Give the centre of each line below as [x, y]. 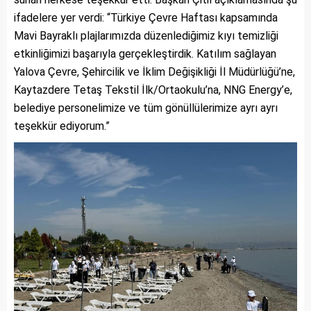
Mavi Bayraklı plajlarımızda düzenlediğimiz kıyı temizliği [146, 35]
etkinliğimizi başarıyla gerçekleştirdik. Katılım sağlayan [145, 53]
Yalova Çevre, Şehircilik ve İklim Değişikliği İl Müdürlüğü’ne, [154, 72]
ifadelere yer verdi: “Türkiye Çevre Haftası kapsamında [146, 17]
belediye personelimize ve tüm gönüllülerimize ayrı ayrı [146, 108]
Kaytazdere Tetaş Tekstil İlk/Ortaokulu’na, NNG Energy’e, [153, 90]
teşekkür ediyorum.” [62, 126]
